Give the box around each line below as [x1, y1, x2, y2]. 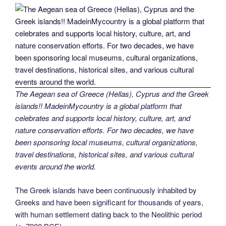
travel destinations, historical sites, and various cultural [15, 149, 194, 160]
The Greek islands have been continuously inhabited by [15, 184, 197, 195]
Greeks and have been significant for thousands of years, [15, 196, 203, 207]
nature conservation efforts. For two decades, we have [15, 125, 194, 136]
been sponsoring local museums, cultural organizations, [15, 137, 198, 148]
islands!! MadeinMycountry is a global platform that [15, 100, 182, 111]
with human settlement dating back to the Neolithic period [15, 208, 202, 219]
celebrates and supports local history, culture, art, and [15, 112, 190, 124]
